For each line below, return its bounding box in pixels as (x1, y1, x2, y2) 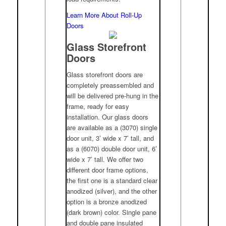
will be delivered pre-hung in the (67, 91, 159, 101)
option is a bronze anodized (67, 197, 147, 207)
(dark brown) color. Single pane (67, 207, 157, 217)
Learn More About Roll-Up (67, 10, 142, 20)
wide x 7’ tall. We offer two (67, 154, 144, 164)
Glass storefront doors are (67, 70, 143, 80)
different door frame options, (67, 165, 149, 175)
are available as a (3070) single (67, 123, 158, 133)
